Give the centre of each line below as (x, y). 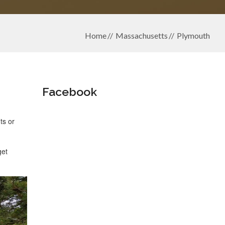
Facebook (69, 92)
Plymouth (193, 35)
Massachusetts (142, 35)
